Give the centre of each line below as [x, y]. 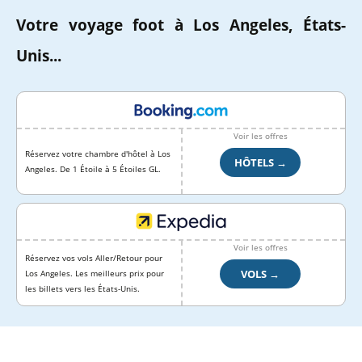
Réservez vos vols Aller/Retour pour [94, 258]
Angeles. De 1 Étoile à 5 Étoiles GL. [93, 169]
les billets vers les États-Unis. [82, 288]
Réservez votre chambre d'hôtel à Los [98, 154]
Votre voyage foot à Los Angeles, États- [181, 25]
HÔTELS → [260, 162]
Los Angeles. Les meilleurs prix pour [95, 273]
